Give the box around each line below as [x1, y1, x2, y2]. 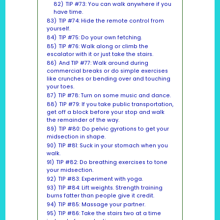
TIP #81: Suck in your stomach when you [58, 142, 168, 150]
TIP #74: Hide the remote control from [58, 17, 164, 25]
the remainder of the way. [46, 116, 119, 124]
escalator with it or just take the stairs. [46, 51, 153, 58]
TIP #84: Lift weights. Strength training [58, 184, 163, 192]
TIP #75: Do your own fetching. [58, 34, 142, 42]
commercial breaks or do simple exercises [46, 67, 168, 75]
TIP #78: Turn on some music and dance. [58, 92, 171, 100]
